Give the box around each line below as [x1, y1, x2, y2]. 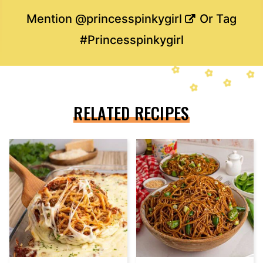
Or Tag [197, 12, 237, 26]
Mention [26, 12, 75, 26]
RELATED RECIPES [73, 101, 190, 126]
